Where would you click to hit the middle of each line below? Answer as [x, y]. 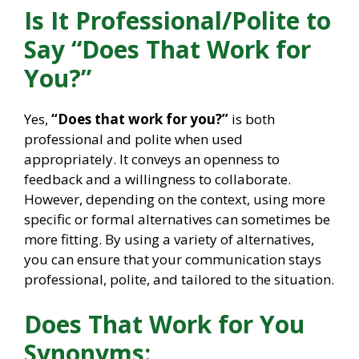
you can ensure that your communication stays [173, 260]
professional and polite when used [133, 139]
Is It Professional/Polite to [177, 21]
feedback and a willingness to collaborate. [157, 179]
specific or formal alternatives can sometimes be [177, 220]
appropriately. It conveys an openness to [152, 159]
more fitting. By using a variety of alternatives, [169, 240]
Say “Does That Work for [167, 50]
